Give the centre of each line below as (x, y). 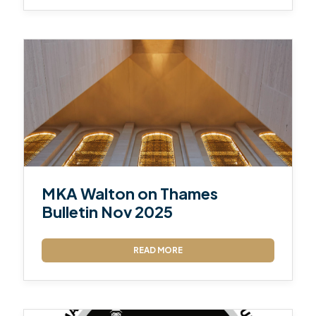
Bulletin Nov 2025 (108, 211)
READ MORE (158, 250)
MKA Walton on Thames (130, 193)
